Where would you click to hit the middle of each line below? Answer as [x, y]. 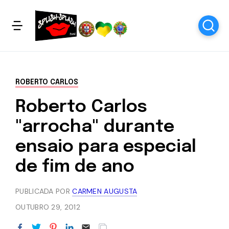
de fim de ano [75, 167]
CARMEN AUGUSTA [105, 191]
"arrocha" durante [95, 127]
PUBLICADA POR [44, 191]
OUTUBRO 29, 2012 [48, 207]
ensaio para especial [106, 147]
